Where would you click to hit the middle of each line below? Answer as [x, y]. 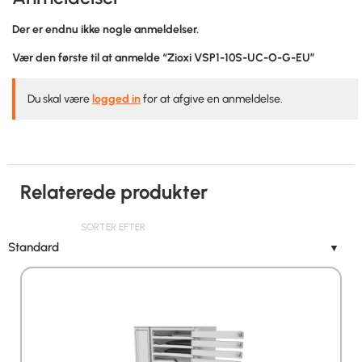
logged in [116, 99]
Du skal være [60, 99]
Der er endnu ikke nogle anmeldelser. [105, 30]
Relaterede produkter [114, 192]
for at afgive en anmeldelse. [212, 99]
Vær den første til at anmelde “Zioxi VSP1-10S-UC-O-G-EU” [164, 58]
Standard [34, 248]
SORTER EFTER [113, 227]
